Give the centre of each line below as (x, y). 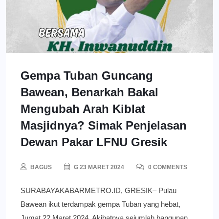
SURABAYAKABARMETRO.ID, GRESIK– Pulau (99, 190)
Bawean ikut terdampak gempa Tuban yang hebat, (100, 204)
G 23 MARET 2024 (98, 167)
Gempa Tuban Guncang (87, 75)
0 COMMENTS (167, 167)
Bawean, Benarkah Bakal (89, 92)
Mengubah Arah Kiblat (83, 109)
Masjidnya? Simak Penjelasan (104, 125)
